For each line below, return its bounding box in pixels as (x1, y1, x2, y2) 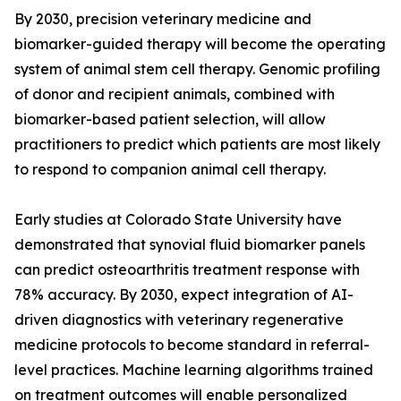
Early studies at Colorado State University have (14, 210, 342, 229)
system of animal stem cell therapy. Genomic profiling (14, 60, 380, 79)
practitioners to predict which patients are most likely (14, 135, 380, 154)
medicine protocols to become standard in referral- (14, 336, 370, 354)
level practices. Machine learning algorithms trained (14, 361, 373, 380)
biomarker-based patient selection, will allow (14, 110, 326, 129)
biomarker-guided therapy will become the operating (14, 35, 386, 54)
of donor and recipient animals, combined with (14, 85, 335, 104)
